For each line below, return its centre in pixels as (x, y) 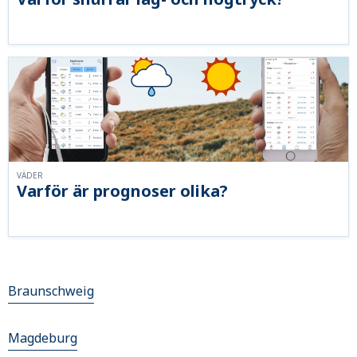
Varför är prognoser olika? (122, 191)
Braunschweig (51, 291)
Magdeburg (43, 338)
